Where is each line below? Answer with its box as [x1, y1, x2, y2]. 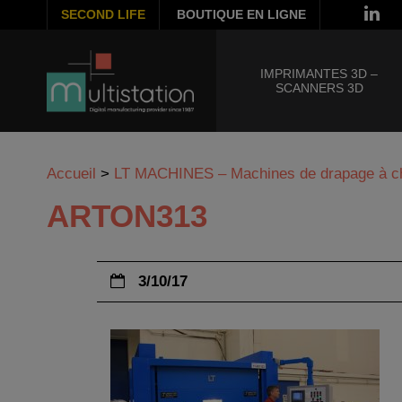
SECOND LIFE [61, 7, 145, 22]
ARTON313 [47, 198, 207, 233]
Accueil [47, 165, 96, 182]
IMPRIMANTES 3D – [260, 66, 379, 81]
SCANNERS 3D [275, 81, 363, 95]
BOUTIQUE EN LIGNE [177, 7, 306, 22]
